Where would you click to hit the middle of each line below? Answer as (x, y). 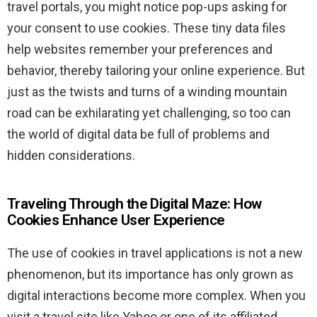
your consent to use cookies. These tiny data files (146, 28)
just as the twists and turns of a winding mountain (147, 92)
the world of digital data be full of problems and (138, 134)
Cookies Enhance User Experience (116, 220)
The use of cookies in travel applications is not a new (155, 253)
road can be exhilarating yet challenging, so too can (149, 113)
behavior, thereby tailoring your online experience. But (156, 71)
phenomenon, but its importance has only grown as (150, 275)
